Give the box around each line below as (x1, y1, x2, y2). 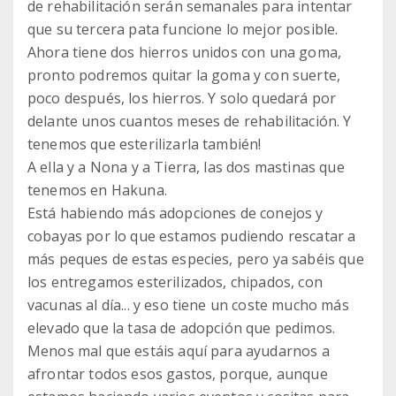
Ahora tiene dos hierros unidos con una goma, (27, 42, 342, 63)
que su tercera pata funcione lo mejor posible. (27, 19, 339, 40)
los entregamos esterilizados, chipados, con (27, 272, 323, 293)
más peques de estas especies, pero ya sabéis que (27, 249, 364, 270)
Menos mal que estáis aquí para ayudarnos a (27, 341, 330, 362)
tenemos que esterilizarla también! (27, 134, 262, 155)
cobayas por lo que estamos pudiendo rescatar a (27, 226, 356, 247)
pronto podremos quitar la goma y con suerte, (27, 65, 341, 86)
